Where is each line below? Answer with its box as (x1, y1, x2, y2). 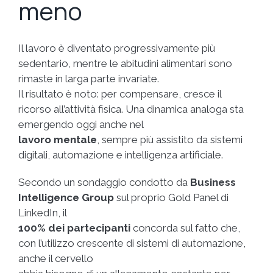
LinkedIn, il (18, 206, 67, 219)
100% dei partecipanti (18, 221, 130, 234)
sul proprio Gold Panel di (114, 191, 229, 204)
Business (190, 175, 236, 188)
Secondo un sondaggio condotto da (18, 175, 190, 188)
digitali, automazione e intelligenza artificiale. (18, 148, 223, 161)
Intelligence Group (18, 191, 114, 204)
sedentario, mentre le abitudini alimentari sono (18, 57, 232, 69)
